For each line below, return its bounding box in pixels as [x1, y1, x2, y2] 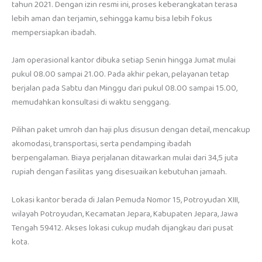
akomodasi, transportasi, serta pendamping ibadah [12, 137, 191, 151]
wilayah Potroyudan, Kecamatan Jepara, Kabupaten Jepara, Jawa [12, 206, 238, 221]
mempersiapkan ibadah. [12, 25, 96, 40]
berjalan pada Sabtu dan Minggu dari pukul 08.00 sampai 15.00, [12, 81, 237, 95]
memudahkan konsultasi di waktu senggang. [12, 95, 171, 109]
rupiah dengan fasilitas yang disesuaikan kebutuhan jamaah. [12, 165, 227, 180]
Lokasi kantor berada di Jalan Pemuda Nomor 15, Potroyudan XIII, [12, 192, 239, 207]
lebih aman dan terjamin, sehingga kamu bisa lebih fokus [12, 11, 212, 26]
